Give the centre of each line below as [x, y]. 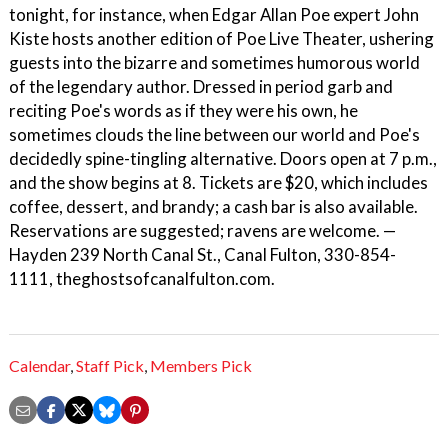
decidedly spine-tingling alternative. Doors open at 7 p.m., [223, 158]
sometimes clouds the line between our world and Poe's [214, 134]
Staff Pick [110, 366]
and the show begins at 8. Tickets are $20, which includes [218, 182]
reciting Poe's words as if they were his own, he [183, 110]
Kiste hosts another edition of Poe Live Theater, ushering [221, 38]
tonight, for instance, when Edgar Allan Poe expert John [214, 14]
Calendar [39, 366]
